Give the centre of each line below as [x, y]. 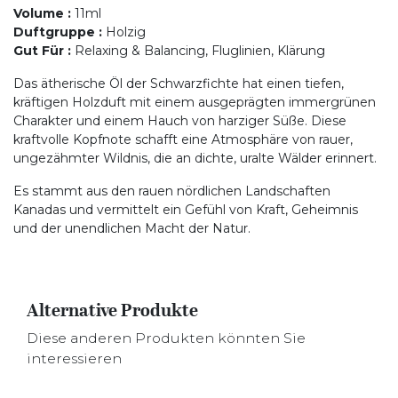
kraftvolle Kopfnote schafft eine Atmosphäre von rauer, [183, 139]
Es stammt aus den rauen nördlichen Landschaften [172, 191]
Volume [39, 13]
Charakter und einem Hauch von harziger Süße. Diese [180, 121]
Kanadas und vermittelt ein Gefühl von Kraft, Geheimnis [186, 210]
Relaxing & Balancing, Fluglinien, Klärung [200, 51]
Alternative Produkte [112, 310]
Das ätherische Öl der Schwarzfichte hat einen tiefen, [179, 84]
